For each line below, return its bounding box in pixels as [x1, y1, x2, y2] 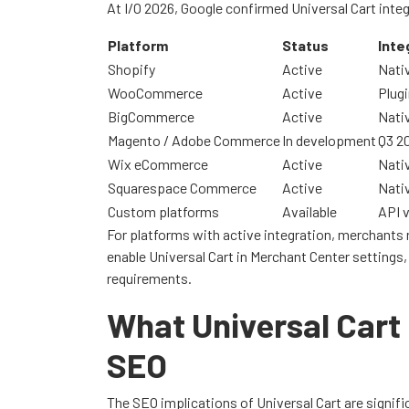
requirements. [107, 268, 192, 287]
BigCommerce [108, 107, 194, 125]
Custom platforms [108, 202, 219, 220]
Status [282, 36, 329, 54]
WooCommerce [108, 83, 203, 101]
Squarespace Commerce [108, 178, 257, 196]
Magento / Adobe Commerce [108, 131, 280, 149]
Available [282, 202, 337, 220]
